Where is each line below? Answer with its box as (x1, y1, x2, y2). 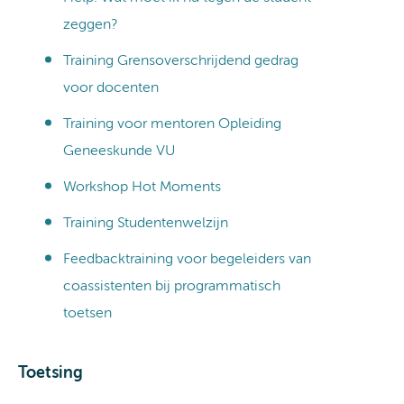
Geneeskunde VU (63, 143, 175, 159)
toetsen (63, 306, 112, 321)
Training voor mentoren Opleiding (63, 116, 281, 132)
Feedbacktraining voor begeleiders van (63, 252, 311, 267)
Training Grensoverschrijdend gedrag (63, 53, 298, 69)
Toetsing (18, 364, 83, 381)
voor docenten (63, 80, 159, 96)
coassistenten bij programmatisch (63, 279, 280, 294)
